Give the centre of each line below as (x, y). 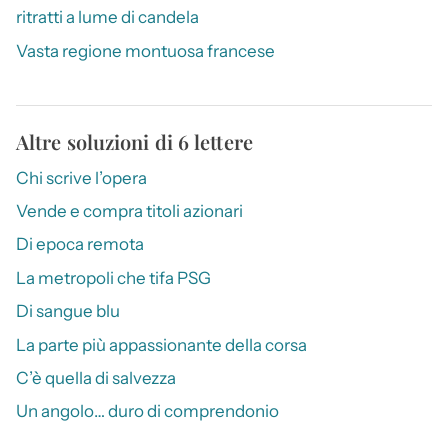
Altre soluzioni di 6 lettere (134, 141)
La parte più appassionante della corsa (161, 344)
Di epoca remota (80, 244)
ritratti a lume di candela (107, 17)
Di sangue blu (68, 311)
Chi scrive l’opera (81, 177)
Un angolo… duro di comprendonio (147, 411)
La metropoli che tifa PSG (113, 277)
